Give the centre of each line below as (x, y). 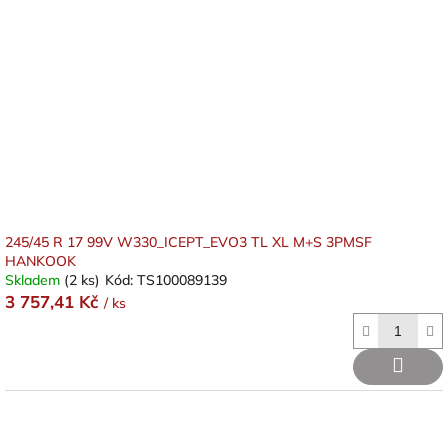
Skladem (34, 280)
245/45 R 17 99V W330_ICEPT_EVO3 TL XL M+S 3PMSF (188, 242)
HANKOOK (40, 261)
